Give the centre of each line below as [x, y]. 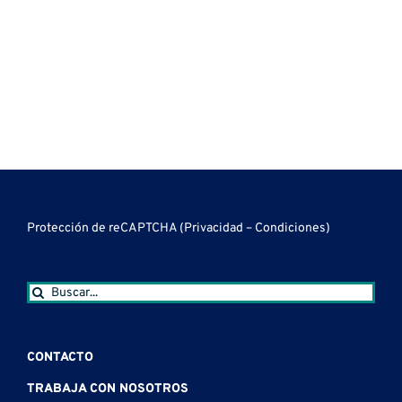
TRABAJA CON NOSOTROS [108, 389]
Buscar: [47, 289]
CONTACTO [60, 358]
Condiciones [290, 229]
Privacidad [215, 229]
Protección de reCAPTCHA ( [105, 229]
